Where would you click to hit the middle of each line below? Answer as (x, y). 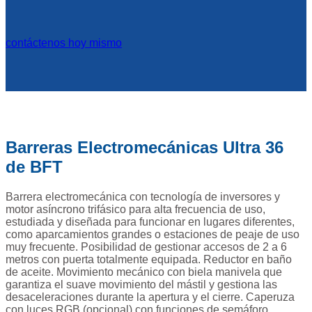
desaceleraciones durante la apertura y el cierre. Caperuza (150, 297)
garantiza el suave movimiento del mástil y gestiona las (141, 285)
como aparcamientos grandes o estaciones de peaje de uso (153, 235)
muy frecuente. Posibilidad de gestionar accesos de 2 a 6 (146, 247)
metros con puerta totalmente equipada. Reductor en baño (149, 260)
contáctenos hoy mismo (64, 42)
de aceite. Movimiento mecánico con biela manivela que (144, 272)
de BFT (34, 167)
